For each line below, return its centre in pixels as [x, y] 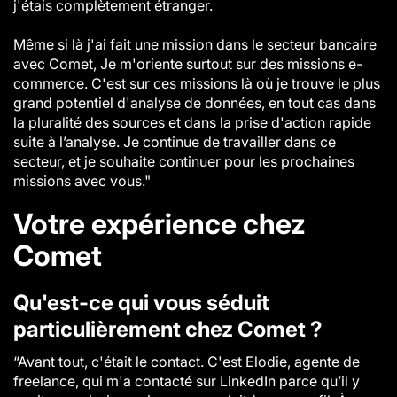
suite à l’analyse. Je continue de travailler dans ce [175, 142]
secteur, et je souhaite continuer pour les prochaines [184, 161]
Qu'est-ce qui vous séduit [141, 303]
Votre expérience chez [160, 224]
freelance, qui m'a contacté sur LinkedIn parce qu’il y [187, 381]
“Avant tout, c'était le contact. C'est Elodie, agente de [187, 362]
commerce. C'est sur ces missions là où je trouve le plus [197, 83]
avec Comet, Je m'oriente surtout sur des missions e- [188, 64]
